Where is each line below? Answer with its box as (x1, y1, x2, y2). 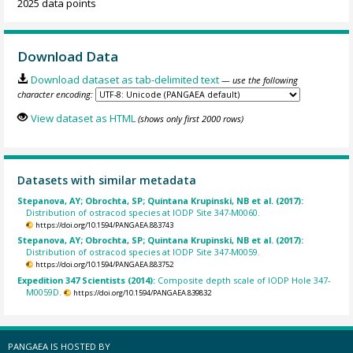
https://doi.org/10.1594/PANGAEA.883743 (35, 219, 173, 230)
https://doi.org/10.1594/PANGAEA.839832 (72, 287, 211, 298)
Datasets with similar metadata (17, 173, 197, 188)
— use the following (221, 74, 298, 87)
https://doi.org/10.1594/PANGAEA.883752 (35, 259, 173, 270)
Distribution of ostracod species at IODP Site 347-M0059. (26, 246, 261, 258)
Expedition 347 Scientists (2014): (17, 273, 158, 286)
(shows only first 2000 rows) (137, 112, 243, 124)
